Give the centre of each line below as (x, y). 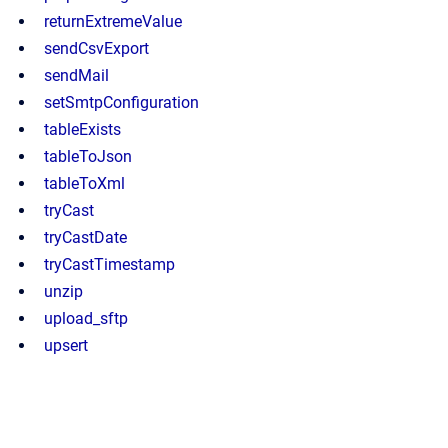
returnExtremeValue (113, 21)
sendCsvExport (96, 48)
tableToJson (88, 156)
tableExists (82, 129)
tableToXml (84, 183)
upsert (66, 345)
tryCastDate (85, 237)
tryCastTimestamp (109, 264)
